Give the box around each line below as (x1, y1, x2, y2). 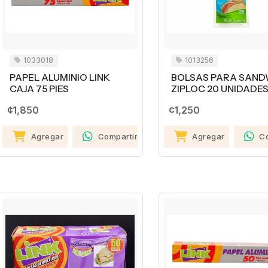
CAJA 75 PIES (10, 83, 69, 95)
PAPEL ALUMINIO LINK (10, 71, 110, 83)
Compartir (98, 131, 138, 141)
